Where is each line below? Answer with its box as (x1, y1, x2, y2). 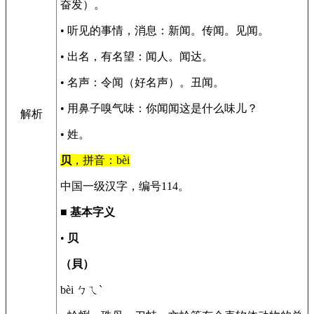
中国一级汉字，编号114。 (60, 180, 189, 192)
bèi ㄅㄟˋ (60, 284, 102, 296)
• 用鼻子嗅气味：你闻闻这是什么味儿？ (60, 102, 258, 114)
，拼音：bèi (71, 154, 130, 166)
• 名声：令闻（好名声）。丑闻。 (60, 76, 224, 88)
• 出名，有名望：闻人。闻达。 (60, 50, 213, 62)
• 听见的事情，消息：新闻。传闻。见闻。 (60, 25, 269, 36)
